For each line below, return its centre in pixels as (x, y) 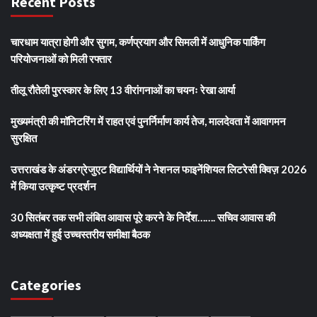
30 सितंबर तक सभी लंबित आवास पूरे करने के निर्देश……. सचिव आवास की (143, 217)
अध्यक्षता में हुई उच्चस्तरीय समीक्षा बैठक (80, 234)
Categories (46, 284)
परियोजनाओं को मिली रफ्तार (61, 58)
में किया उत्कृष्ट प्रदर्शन (54, 186)
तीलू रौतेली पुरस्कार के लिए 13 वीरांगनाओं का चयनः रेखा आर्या (123, 90)
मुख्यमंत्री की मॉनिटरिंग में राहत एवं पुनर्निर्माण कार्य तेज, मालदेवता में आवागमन (148, 121)
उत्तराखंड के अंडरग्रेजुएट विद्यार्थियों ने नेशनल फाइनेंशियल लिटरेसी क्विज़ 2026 (158, 169)
